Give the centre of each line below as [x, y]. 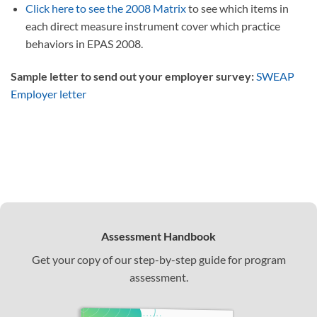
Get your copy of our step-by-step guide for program [158, 259]
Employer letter [48, 93]
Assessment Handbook [158, 236]
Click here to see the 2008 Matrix [105, 8]
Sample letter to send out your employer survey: [132, 76]
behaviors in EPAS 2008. [84, 44]
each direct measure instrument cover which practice [152, 26]
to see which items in [237, 8]
